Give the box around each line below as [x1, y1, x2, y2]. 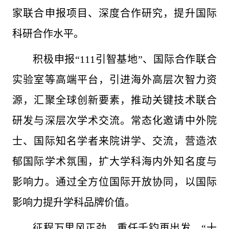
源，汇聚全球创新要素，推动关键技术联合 [12, 95, 217, 106]
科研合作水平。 [12, 28, 84, 39]
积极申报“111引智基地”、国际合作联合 [33, 54, 217, 65]
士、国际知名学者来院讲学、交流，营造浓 [12, 135, 217, 147]
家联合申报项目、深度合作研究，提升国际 [12, 8, 217, 19]
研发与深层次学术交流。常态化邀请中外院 [12, 115, 217, 126]
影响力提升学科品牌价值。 [12, 197, 135, 208]
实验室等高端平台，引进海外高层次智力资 [12, 74, 217, 85]
